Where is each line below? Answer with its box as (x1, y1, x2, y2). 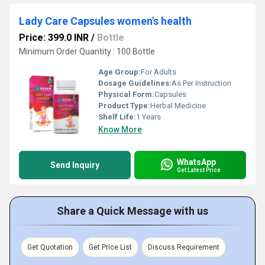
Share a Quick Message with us (57, 205, 208, 217)
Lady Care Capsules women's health (19, 15, 192, 27)
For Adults (141, 67, 176, 76)
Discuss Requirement (148, 243, 219, 251)
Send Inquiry (50, 160, 99, 170)
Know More (98, 125, 142, 134)
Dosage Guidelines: (98, 79, 172, 88)
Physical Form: (98, 90, 154, 99)
